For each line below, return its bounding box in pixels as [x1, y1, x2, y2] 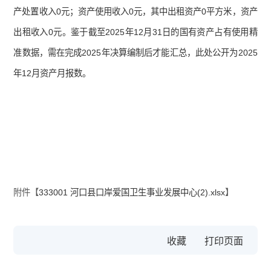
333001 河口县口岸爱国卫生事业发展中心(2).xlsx [39, 188, 226, 198]
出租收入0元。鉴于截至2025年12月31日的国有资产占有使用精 [13, 27, 258, 38]
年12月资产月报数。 [13, 68, 91, 79]
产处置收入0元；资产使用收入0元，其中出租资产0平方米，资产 [13, 7, 258, 17]
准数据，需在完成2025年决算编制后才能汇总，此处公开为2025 [13, 48, 258, 58]
